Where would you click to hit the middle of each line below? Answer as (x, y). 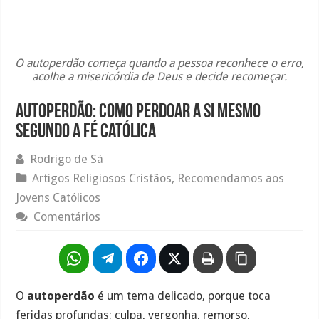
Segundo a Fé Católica (86, 132)
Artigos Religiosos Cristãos (102, 178)
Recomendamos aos (231, 178)
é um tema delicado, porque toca (183, 296)
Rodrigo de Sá (67, 159)
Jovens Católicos (58, 197)
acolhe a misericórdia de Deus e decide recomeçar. (159, 76)
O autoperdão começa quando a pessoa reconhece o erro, (159, 63)
